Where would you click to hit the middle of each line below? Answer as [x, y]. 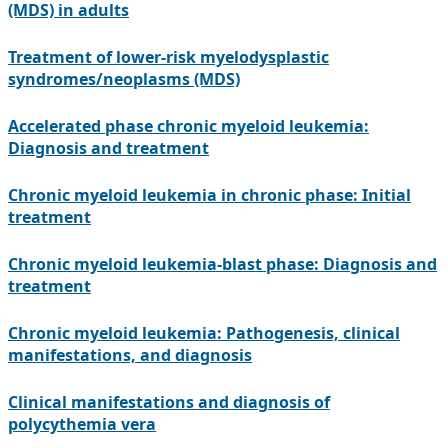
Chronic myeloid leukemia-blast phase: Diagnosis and [222, 264]
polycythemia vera [82, 424]
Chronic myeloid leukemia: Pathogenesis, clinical [204, 333]
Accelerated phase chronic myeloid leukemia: [188, 126]
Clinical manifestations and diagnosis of [169, 402]
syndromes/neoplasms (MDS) [124, 79]
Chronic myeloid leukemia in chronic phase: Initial [209, 195]
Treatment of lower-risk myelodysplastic [168, 57]
